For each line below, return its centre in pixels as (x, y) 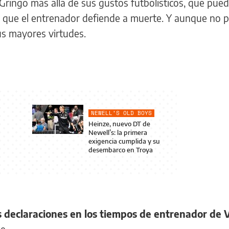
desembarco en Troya (120, 150)
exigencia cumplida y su (124, 141)
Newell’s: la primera (118, 132)
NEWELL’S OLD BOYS (121, 113)
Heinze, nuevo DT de (119, 124)
